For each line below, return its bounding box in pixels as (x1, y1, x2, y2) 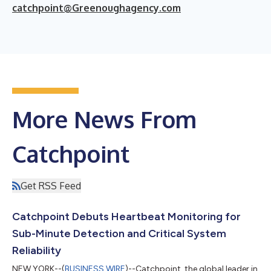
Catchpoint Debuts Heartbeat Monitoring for (12, 209, 241, 223)
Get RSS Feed (21, 179, 81, 192)
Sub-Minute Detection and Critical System (12, 226, 226, 240)
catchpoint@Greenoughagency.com (12, 1, 181, 14)
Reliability (12, 243, 61, 257)
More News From (12, 104, 197, 134)
